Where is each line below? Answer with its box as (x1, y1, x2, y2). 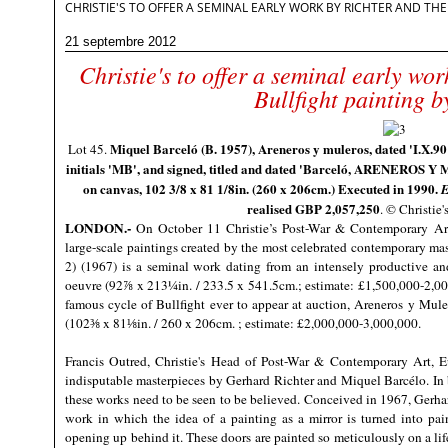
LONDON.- (65, 218, 131, 238)
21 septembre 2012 (65, 34, 176, 49)
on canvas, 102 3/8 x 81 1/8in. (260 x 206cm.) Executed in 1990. (82, 179, 441, 198)
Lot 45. (68, 140, 110, 158)
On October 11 (131, 219, 227, 237)
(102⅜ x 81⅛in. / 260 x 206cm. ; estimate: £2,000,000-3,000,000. (65, 314, 421, 332)
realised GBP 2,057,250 (246, 199, 380, 218)
